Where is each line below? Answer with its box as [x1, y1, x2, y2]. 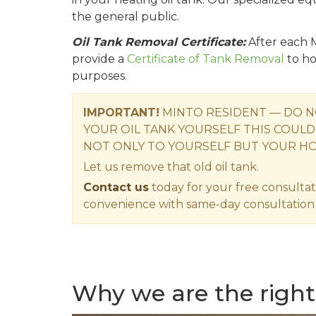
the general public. [72, 10, 179, 24]
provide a [72, 52, 127, 66]
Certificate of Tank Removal [127, 52, 284, 66]
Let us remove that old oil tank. [83, 160, 259, 174]
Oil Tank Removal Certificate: [72, 35, 245, 49]
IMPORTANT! [83, 106, 159, 120]
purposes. [72, 69, 127, 83]
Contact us [83, 181, 149, 195]
